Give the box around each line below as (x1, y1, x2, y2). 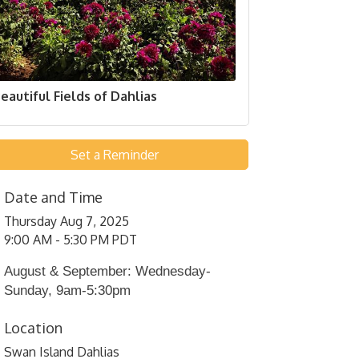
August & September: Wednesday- (4, 263, 212, 279)
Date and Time (4, 188, 103, 206)
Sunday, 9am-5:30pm (4, 282, 131, 298)
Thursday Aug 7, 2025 (4, 212, 130, 229)
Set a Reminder (70, 146, 159, 163)
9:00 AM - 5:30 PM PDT (4, 231, 138, 248)
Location (4, 318, 63, 337)
